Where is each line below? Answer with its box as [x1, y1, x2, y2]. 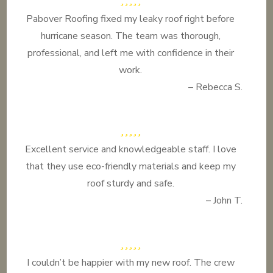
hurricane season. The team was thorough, [40, 29, 221, 43]
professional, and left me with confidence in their [27, 46, 234, 60]
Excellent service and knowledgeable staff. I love [24, 143, 236, 156]
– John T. [205, 194, 243, 207]
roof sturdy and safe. [87, 177, 174, 190]
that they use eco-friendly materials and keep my [25, 160, 236, 173]
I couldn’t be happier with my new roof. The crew [26, 256, 235, 269]
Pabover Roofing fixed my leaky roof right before [26, 12, 235, 26]
